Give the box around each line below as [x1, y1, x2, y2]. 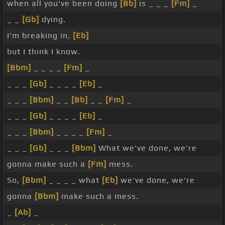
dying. [39, 15, 66, 25]
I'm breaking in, [7, 31, 73, 41]
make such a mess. [59, 191, 139, 201]
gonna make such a [7, 159, 88, 169]
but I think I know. [7, 47, 80, 57]
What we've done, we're [96, 143, 197, 153]
